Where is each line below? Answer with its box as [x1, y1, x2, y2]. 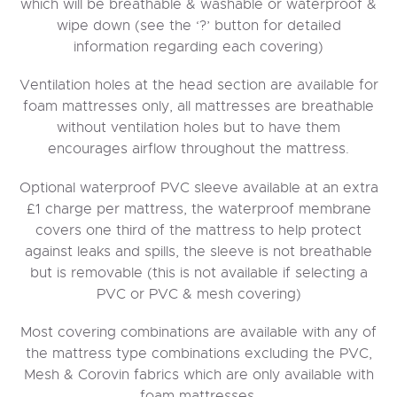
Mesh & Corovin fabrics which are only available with [23, 365, 374, 383]
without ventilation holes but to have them [57, 119, 340, 136]
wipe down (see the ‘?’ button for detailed [56, 17, 341, 35]
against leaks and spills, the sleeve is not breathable [25, 242, 372, 260]
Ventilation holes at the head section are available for [19, 76, 378, 94]
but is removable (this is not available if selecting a [29, 263, 368, 281]
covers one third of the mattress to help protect [35, 221, 362, 238]
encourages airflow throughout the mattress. [48, 140, 349, 158]
